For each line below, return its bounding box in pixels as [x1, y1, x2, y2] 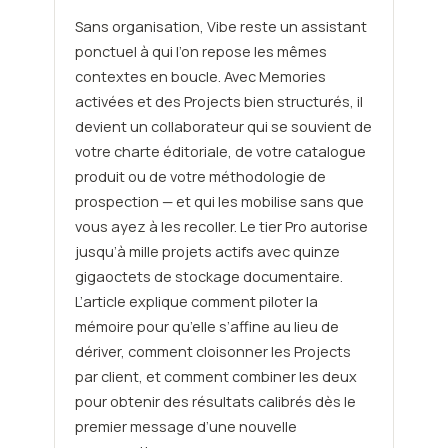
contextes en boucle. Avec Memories [74, 67, 326, 87]
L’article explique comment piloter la [74, 292, 318, 312]
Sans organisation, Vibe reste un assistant [74, 17, 367, 37]
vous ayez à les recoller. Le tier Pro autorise [74, 217, 368, 237]
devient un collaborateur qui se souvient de [74, 117, 372, 137]
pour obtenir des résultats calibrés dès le [74, 392, 356, 412]
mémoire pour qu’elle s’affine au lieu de [74, 317, 339, 337]
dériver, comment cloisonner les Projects [74, 342, 351, 362]
